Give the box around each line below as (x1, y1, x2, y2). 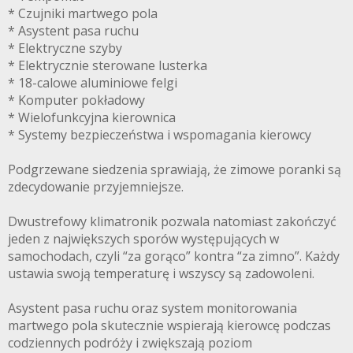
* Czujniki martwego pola (8, 5, 158, 23)
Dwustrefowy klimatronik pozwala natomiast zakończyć (8, 213, 336, 231)
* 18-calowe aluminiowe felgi (8, 74, 177, 92)
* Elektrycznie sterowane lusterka (8, 57, 207, 75)
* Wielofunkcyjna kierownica (8, 109, 176, 127)
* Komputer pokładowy (8, 91, 145, 110)
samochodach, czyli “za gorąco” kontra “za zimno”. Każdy (8, 247, 340, 266)
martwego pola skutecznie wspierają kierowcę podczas (8, 317, 331, 335)
